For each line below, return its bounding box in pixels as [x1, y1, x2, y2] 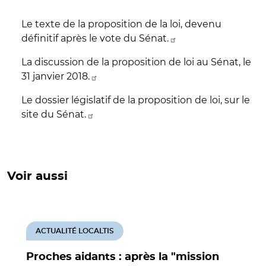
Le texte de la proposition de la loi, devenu [21, 18, 221, 30]
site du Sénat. [21, 109, 86, 120]
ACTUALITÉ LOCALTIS [36, 227, 114, 235]
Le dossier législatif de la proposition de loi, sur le [21, 94, 250, 106]
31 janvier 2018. [21, 71, 90, 82]
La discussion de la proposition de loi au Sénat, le [21, 56, 251, 68]
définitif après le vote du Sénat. [21, 33, 169, 44]
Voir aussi [7, 170, 68, 182]
